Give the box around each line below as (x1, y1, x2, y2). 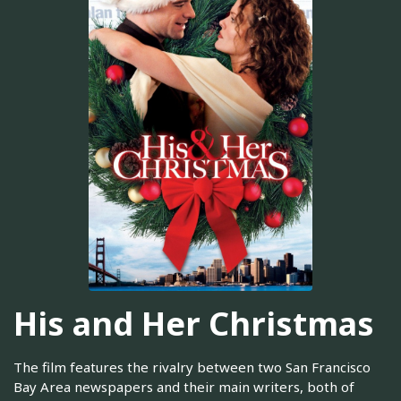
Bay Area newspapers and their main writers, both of (13, 378, 354, 397)
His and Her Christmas (13, 301, 374, 346)
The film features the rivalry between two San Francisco (13, 358, 371, 377)
